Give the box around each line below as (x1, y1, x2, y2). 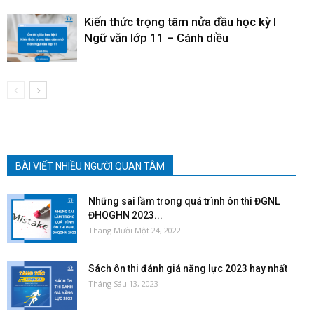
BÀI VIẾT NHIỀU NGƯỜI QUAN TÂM (15, 160, 165, 172)
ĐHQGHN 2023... (88, 209, 163, 221)
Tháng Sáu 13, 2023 (88, 278, 158, 289)
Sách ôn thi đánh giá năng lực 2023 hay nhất (88, 262, 287, 274)
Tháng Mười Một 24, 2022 (88, 224, 181, 235)
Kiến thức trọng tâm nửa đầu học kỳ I (84, 14, 276, 29)
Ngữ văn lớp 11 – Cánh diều (84, 30, 228, 45)
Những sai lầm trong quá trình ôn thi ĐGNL (88, 195, 280, 207)
